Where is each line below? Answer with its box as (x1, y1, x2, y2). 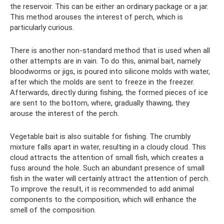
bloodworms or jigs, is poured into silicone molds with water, (10, 67, 210, 76)
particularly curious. (10, 23, 74, 32)
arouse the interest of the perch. (10, 109, 119, 118)
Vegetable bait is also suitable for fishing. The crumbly (10, 132, 190, 141)
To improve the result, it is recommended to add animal (10, 184, 194, 193)
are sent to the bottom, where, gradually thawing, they (10, 98, 189, 107)
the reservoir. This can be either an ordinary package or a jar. (10, 2, 208, 11)
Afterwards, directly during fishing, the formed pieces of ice (10, 88, 208, 97)
